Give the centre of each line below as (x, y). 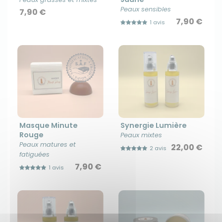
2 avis (158, 148)
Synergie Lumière (154, 126)
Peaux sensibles (146, 9)
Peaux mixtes (141, 135)
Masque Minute (49, 126)
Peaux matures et (48, 145)
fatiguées (34, 155)
